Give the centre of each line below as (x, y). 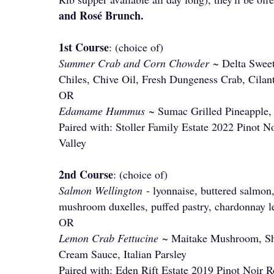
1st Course (84, 47)
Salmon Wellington (101, 190)
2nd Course (86, 174)
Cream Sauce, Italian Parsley (123, 254)
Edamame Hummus (102, 111)
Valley (72, 143)
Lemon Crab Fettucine (109, 238)
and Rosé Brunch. (101, 15)
